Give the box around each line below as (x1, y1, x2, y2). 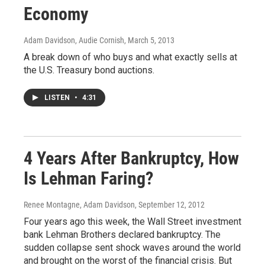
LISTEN (44, 93, 72, 102)
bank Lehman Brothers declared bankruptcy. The (24, 228, 221, 240)
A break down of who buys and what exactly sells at (24, 51, 237, 63)
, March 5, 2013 (124, 35, 174, 45)
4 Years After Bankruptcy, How (24, 147, 239, 169)
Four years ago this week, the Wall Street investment (24, 215, 241, 227)
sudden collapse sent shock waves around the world (24, 241, 241, 253)
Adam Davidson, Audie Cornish (24, 35, 124, 45)
